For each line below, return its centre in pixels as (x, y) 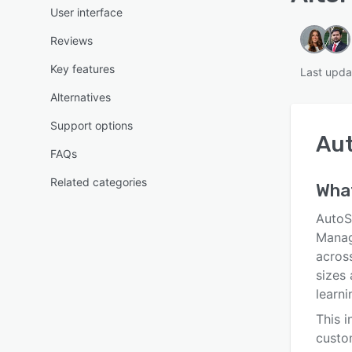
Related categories (99, 182)
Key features (82, 69)
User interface (86, 12)
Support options (92, 125)
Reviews (71, 40)
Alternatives (81, 97)
